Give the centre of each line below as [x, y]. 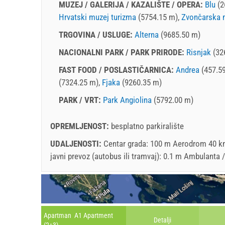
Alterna [147, 34]
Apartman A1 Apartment [78, 216]
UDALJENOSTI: [77, 143]
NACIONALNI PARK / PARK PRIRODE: [123, 52]
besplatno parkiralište [147, 126]
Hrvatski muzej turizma [97, 17]
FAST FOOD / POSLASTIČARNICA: [117, 70]
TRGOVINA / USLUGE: [97, 34]
